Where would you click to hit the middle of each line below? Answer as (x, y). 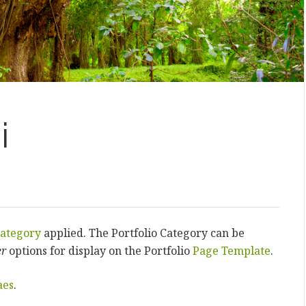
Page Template (232, 250)
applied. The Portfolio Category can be (143, 233)
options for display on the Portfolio (99, 250)
